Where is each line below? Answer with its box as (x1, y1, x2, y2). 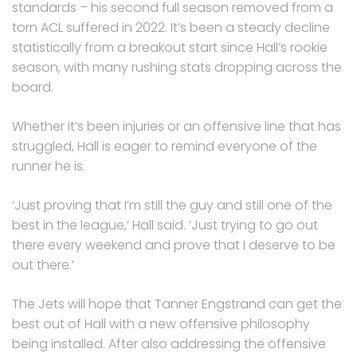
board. (12, 77, 53, 96)
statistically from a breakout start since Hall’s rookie (12, 37, 328, 57)
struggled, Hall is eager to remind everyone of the (12, 136, 317, 155)
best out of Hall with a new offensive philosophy (12, 314, 310, 333)
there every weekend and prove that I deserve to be (12, 235, 335, 254)
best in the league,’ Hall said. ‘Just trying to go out (12, 215, 318, 234)
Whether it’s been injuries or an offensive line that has (12, 116, 341, 135)
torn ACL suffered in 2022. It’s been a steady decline (12, 18, 330, 37)
